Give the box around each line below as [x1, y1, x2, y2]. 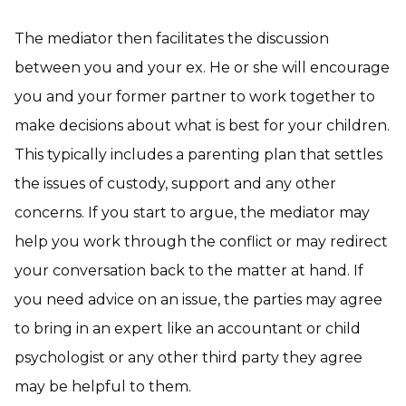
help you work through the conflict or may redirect [14, 233, 388, 250]
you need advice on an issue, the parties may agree [14, 291, 382, 308]
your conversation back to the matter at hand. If [14, 262, 363, 279]
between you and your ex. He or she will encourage [14, 59, 390, 76]
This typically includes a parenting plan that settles [14, 146, 382, 163]
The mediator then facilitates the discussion [14, 30, 329, 47]
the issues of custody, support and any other [14, 175, 336, 192]
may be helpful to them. [14, 378, 191, 395]
